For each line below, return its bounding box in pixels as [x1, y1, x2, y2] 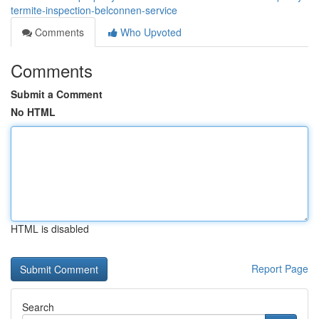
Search [22, 300, 54, 314]
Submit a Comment [11, 87, 103, 101]
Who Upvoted [117, 25, 182, 39]
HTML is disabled [11, 221, 89, 236]
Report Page [251, 261, 308, 276]
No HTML [11, 105, 56, 119]
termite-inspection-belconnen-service [11, 3, 177, 17]
